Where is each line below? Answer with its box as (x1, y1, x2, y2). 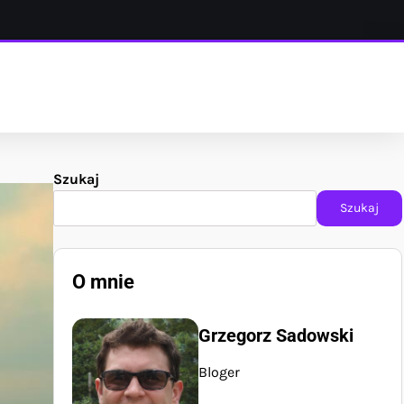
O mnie (72, 270, 134, 293)
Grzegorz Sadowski (198, 325, 353, 347)
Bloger (198, 363, 240, 381)
